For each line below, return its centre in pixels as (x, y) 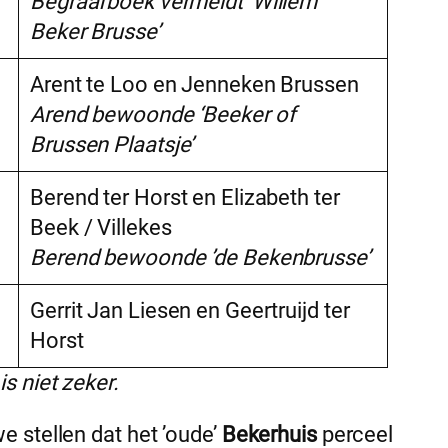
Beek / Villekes (101, 228)
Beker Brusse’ (95, 32)
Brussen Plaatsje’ (112, 145)
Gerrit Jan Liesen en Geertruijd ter (190, 311)
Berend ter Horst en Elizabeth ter (185, 198)
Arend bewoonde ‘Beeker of (163, 115)
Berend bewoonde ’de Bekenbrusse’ (200, 258)
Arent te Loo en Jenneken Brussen (194, 85)
